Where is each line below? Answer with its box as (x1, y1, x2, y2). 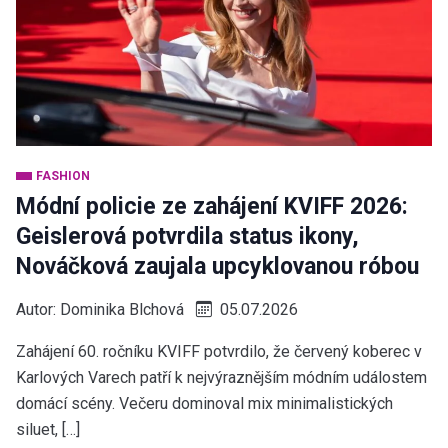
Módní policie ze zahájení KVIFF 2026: (16, 193, 408, 220)
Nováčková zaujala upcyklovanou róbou (16, 253, 419, 280)
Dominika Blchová (60, 300, 184, 319)
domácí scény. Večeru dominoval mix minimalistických (16, 394, 393, 413)
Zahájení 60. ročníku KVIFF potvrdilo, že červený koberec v (16, 342, 422, 361)
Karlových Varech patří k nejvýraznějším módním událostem (16, 368, 427, 387)
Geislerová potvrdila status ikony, (16, 223, 359, 250)
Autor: (16, 300, 60, 319)
